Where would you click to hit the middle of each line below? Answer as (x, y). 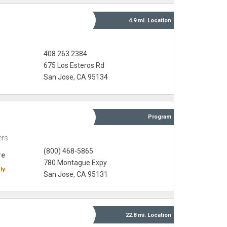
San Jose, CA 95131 (75, 175)
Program (160, 117)
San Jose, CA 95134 (75, 77)
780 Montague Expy (75, 163)
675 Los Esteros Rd (74, 66)
